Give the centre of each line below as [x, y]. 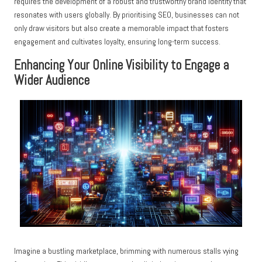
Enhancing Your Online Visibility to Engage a [121, 65]
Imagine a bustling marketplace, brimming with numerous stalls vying [126, 251]
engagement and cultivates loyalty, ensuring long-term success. [117, 42]
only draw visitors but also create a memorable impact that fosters [121, 28]
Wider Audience [52, 80]
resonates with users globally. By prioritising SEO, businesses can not [127, 15]
